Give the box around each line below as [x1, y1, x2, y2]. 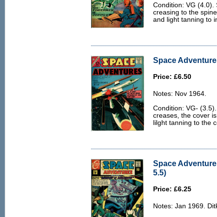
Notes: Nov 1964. [153, 90, 206, 97]
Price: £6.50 [153, 73, 191, 80]
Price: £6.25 [153, 186, 191, 193]
